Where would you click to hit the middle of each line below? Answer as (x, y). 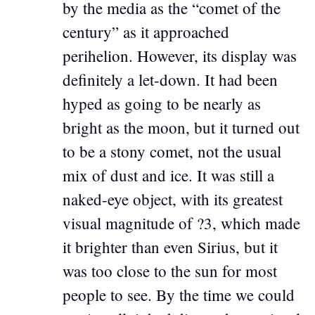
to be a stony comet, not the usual (172, 151)
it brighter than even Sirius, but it (170, 246)
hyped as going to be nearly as (162, 103)
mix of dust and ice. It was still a (168, 175)
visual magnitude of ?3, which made (181, 223)
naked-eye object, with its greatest (173, 199)
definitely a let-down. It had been (170, 79)
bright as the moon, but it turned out (181, 127)
